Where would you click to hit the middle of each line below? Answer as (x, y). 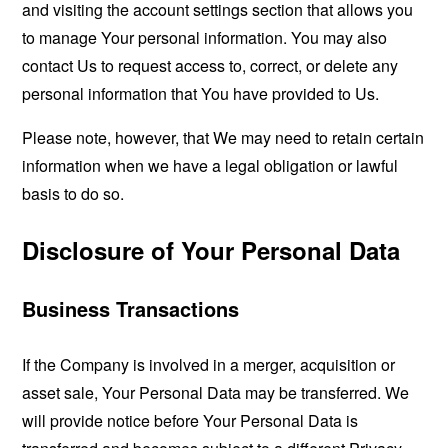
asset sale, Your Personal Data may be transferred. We (216, 392)
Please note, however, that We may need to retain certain (223, 137)
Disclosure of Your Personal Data (211, 249)
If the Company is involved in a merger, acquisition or (209, 364)
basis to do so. (73, 193)
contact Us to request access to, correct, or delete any (210, 65)
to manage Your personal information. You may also (205, 37)
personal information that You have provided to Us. (201, 93)
